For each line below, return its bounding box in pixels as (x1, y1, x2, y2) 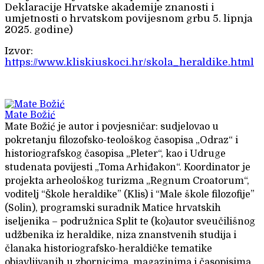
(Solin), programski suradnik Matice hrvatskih (5, 203, 221, 214)
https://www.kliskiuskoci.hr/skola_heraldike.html (5, 57, 254, 68)
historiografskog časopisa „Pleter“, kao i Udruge (5, 148, 226, 160)
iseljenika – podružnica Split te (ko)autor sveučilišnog (5, 216, 255, 227)
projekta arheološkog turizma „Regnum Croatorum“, (5, 176, 249, 187)
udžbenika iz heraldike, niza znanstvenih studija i (5, 230, 236, 241)
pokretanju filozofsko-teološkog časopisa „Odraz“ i (5, 135, 238, 146)
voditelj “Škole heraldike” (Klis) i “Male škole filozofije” (5, 189, 255, 200)
